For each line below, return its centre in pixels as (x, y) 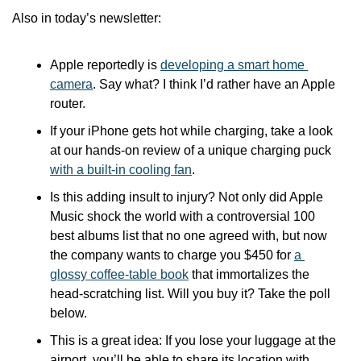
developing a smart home (232, 65)
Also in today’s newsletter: (87, 19)
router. (68, 104)
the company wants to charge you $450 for (172, 255)
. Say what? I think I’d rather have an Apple (214, 85)
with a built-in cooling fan (121, 170)
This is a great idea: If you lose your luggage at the (193, 341)
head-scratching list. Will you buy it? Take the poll (190, 294)
